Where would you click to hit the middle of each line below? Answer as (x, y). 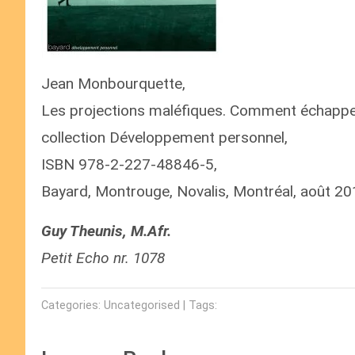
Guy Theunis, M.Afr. (106, 231)
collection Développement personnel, (164, 137)
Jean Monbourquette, (113, 84)
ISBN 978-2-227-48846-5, (129, 164)
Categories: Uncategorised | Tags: (129, 305)
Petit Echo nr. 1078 (103, 258)
